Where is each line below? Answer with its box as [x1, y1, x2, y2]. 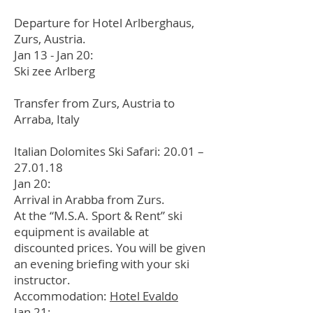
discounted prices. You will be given [14, 240, 205, 256]
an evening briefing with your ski [14, 256, 189, 272]
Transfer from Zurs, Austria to [14, 95, 175, 111]
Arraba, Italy [14, 111, 80, 127]
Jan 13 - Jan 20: [14, 47, 94, 63]
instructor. [14, 272, 71, 288]
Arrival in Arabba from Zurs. [14, 191, 165, 208]
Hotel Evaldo [110, 288, 178, 304]
